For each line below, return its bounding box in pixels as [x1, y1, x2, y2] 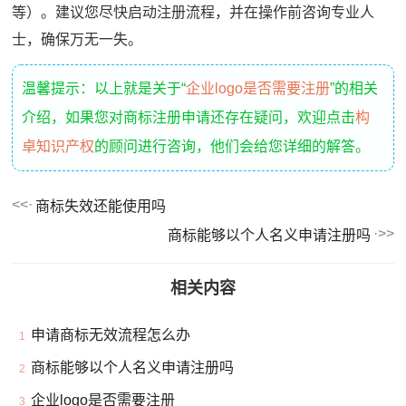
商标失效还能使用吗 [35, 198, 167, 214]
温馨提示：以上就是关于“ [22, 80, 187, 96]
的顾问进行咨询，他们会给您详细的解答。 [94, 138, 371, 154]
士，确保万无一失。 [12, 31, 143, 47]
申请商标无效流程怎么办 [31, 326, 191, 343]
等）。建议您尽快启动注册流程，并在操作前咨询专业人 [12, 4, 375, 20]
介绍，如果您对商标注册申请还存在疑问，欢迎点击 [22, 109, 356, 125]
